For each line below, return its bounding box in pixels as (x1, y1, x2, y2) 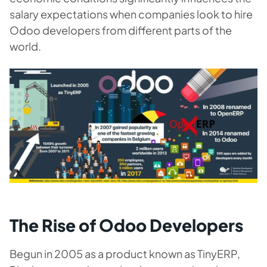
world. (10, 39, 41, 53)
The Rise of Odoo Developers (10, 215, 243, 235)
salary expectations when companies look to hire (10, 7, 253, 21)
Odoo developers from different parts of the (10, 23, 232, 37)
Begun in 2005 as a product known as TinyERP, (10, 247, 240, 260)
